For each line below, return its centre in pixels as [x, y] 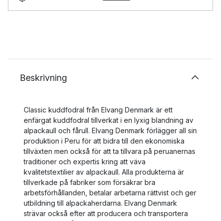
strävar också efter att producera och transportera [106, 213]
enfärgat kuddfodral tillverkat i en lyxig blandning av [109, 120]
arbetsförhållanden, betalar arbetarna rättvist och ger [110, 193]
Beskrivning [43, 78]
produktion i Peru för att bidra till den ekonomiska [104, 141]
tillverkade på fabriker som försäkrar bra [90, 182]
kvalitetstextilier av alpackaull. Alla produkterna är [104, 172]
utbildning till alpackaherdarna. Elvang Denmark [100, 203]
